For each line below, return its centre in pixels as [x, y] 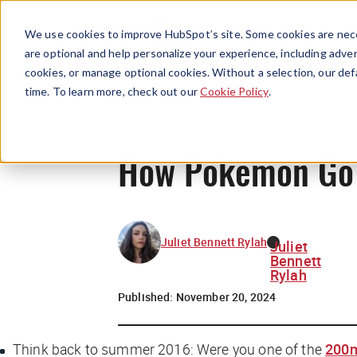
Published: [147, 296]
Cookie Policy [234, 91]
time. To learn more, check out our [112, 91]
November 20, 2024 [226, 296]
